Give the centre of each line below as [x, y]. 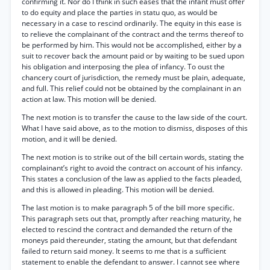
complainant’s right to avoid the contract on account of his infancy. [132, 168]
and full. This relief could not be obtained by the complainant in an [131, 88]
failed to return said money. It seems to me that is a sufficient [124, 251]
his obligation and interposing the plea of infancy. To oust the [123, 67]
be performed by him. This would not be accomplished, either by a [132, 45]
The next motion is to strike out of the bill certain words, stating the [133, 157]
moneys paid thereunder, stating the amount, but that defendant [129, 240]
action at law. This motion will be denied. [89, 99]
